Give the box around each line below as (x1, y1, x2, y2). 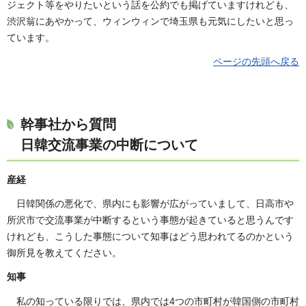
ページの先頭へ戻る (213, 55, 299, 67)
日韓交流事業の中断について (20, 137, 198, 152)
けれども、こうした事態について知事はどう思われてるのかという (7, 231, 294, 242)
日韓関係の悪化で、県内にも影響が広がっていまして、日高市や (16, 198, 294, 210)
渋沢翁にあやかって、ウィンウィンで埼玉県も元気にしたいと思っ (7, 15, 294, 27)
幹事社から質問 (20, 116, 116, 132)
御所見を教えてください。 (7, 247, 122, 259)
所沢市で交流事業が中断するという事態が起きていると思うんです (7, 214, 294, 226)
